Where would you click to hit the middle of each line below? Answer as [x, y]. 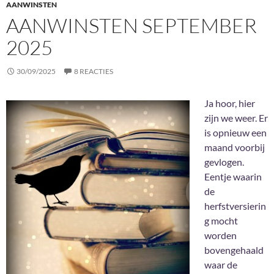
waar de [221, 265]
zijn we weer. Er [236, 118]
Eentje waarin [233, 177]
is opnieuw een [235, 133]
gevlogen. [224, 162]
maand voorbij [235, 147]
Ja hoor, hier [230, 103]
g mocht [221, 221]
